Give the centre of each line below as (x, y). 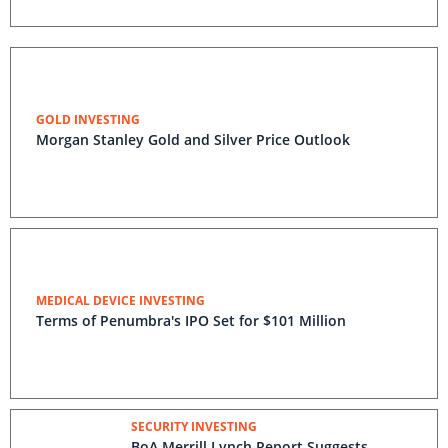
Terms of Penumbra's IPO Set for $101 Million (191, 320)
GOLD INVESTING (88, 119)
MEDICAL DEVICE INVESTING (120, 300)
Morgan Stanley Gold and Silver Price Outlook (193, 139)
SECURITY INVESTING (194, 426)
